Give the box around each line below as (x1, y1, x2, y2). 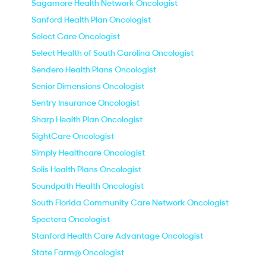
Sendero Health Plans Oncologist (31, 64, 156, 75)
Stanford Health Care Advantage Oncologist (31, 230, 203, 241)
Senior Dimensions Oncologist (31, 81, 144, 91)
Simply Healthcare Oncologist (31, 147, 145, 158)
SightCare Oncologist (31, 131, 114, 141)
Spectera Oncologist (31, 214, 110, 224)
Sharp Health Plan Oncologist (31, 114, 142, 125)
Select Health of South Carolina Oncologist (31, 47, 194, 58)
